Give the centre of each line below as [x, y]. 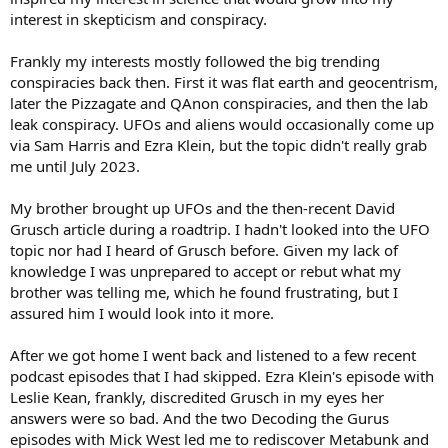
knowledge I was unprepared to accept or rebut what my [205, 270]
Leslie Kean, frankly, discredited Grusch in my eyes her [197, 396]
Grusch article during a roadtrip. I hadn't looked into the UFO [220, 228]
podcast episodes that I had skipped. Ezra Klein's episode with [222, 375]
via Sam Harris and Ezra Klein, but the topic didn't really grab [218, 144]
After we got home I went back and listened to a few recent [213, 354]
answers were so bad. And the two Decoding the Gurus [199, 417]
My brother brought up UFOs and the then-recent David [202, 207]
